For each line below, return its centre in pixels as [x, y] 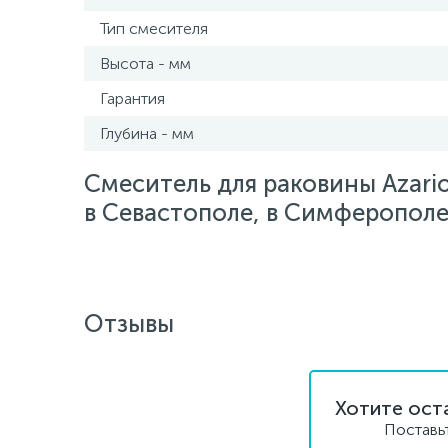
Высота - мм [145, 63]
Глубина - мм [147, 133]
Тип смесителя [154, 28]
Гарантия [132, 98]
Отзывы [129, 323]
